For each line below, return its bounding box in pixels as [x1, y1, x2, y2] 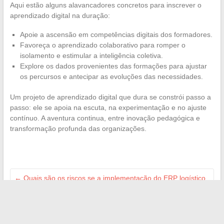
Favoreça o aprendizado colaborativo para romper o [19, 41, 185, 49]
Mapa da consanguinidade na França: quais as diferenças [14, 204, 198, 212]
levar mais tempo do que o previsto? [14, 184, 130, 193]
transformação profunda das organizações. [9, 124, 146, 133]
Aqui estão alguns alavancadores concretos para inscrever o [9, 1, 201, 9]
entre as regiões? [14, 214, 72, 223]
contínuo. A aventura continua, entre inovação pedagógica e [9, 114, 200, 122]
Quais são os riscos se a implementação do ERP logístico [21, 174, 205, 182]
